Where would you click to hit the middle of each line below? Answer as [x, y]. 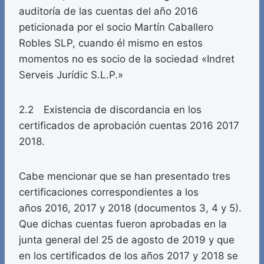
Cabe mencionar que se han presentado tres [125, 176]
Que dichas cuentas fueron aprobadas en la [123, 224]
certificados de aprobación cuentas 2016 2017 [129, 126]
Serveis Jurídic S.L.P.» [71, 75]
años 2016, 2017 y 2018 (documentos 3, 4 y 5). [130, 208]
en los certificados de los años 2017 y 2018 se [128, 256]
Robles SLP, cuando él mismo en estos [111, 43]
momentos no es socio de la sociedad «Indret [127, 59]
